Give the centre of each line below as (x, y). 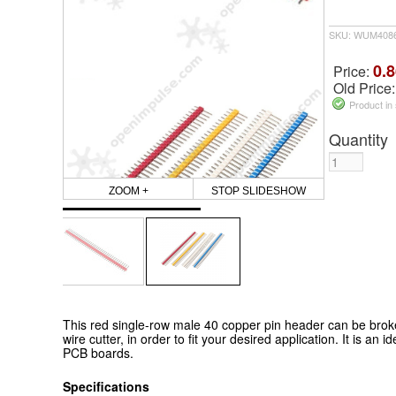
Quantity (358, 139)
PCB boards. (98, 352)
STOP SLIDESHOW (258, 190)
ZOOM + (128, 190)
